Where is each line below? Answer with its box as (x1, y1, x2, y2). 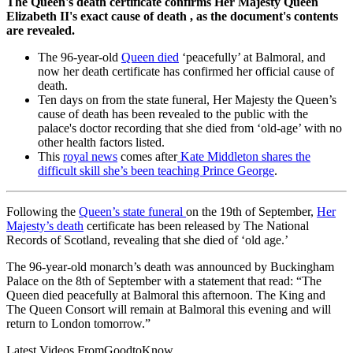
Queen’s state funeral (79, 204, 186, 218)
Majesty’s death (6, 218, 84, 232)
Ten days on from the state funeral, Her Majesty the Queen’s (38, 92, 336, 106)
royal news (63, 149, 117, 163)
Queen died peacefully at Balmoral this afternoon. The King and (6, 288, 325, 302)
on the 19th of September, (186, 204, 317, 218)
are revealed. (6, 23, 78, 37)
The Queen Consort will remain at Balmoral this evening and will (6, 302, 331, 316)
